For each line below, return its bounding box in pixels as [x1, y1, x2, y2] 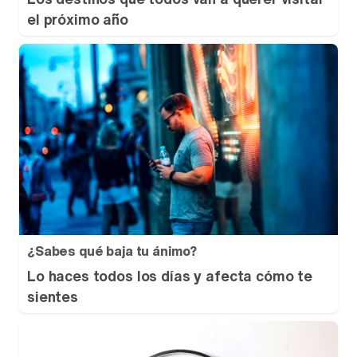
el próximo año [27, 9, 128, 29]
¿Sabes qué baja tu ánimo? [27, 241, 198, 261]
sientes [27, 286, 78, 307]
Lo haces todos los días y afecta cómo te [27, 265, 313, 286]
